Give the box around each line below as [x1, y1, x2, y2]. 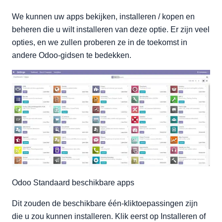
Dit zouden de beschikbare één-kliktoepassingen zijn [12, 199, 198, 208]
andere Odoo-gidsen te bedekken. [12, 51, 131, 60]
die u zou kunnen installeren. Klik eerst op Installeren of [12, 212, 206, 221]
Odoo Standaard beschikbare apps [12, 178, 134, 187]
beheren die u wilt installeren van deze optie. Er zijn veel [12, 25, 210, 34]
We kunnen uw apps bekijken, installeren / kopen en [12, 12, 195, 21]
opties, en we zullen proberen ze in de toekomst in [12, 38, 187, 47]
